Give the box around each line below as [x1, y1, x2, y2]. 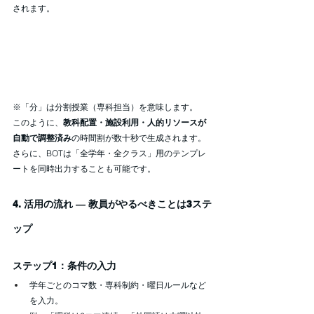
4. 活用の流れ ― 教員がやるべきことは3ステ [13, 198, 212, 210]
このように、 [13, 116, 63, 128]
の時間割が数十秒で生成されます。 [71, 132, 206, 143]
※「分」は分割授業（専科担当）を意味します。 [13, 101, 198, 112]
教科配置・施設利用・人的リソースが [63, 116, 206, 128]
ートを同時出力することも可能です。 [13, 163, 156, 174]
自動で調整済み [13, 132, 71, 143]
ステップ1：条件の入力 [13, 259, 116, 271]
